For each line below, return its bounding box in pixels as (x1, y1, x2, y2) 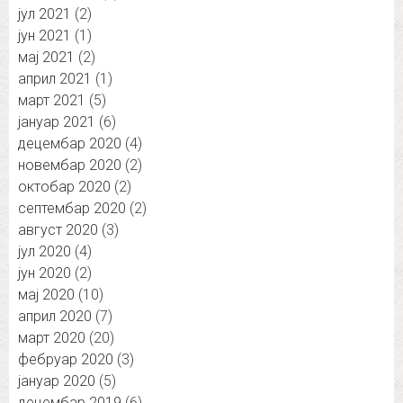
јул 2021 (18, 5, 71, 23)
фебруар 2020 (18, 351, 113, 369)
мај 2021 (18, 49, 75, 67)
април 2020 (18, 308, 92, 326)
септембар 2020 (18, 200, 126, 218)
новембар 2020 (18, 157, 121, 175)
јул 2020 (18, 243, 71, 261)
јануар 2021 (18, 113, 95, 131)
